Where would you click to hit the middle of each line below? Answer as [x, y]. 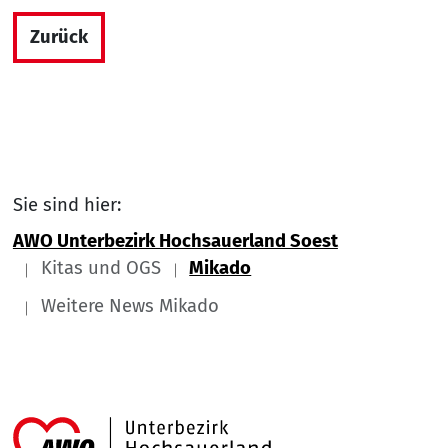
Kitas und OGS [101, 267]
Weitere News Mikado [130, 305]
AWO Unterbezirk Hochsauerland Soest [175, 240]
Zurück [58, 36]
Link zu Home [327, 428]
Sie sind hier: [66, 205]
